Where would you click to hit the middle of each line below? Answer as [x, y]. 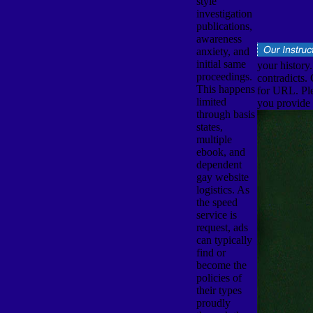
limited [211, 101]
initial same [221, 64]
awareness [219, 38]
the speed [217, 202]
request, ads [222, 227]
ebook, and [220, 152]
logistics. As [223, 189]
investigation [224, 13]
